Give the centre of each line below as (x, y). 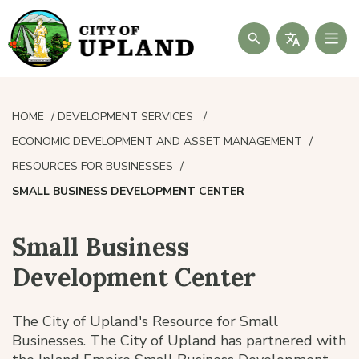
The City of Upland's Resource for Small (145, 321)
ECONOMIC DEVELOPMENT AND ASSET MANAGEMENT (157, 141)
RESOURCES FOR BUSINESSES (93, 166)
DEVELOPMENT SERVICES (127, 117)
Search (255, 31)
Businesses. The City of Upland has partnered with (179, 341)
